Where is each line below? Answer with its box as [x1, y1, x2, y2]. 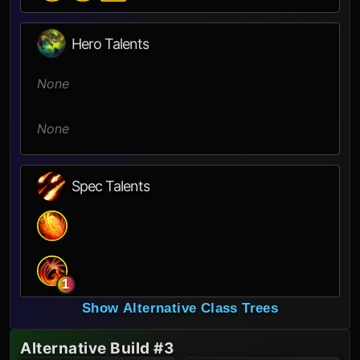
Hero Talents [72, 35, 149, 52]
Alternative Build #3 [20, 339, 174, 358]
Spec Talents [72, 178, 150, 195]
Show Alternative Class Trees [81, 301, 279, 317]
